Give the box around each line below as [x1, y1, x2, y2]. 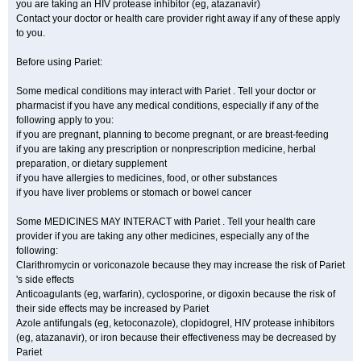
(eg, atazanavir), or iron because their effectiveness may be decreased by [16, 332, 336, 343]
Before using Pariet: [16, 56, 102, 68]
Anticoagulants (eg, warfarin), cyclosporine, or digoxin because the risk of [16, 288, 335, 300]
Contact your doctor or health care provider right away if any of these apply [16, 13, 340, 24]
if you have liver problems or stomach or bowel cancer [16, 187, 251, 198]
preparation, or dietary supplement [16, 158, 167, 169]
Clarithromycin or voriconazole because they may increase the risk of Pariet [16, 259, 345, 271]
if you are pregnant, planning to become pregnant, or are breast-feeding [16, 129, 329, 140]
